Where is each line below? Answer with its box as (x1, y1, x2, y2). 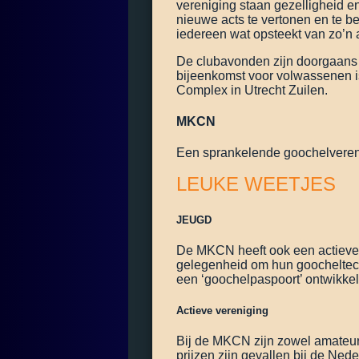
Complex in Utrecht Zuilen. (176, 83, 328, 97)
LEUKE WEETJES (176, 173, 336, 196)
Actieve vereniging (176, 304, 268, 317)
